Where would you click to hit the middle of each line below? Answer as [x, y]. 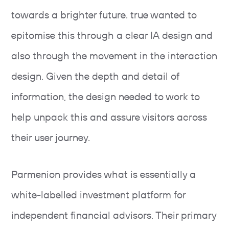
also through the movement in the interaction [114, 57]
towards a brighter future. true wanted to [104, 16]
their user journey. [52, 139]
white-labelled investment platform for [98, 196]
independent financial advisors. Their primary [114, 216]
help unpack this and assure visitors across [109, 118]
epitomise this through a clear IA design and [112, 36]
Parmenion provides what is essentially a [104, 175]
